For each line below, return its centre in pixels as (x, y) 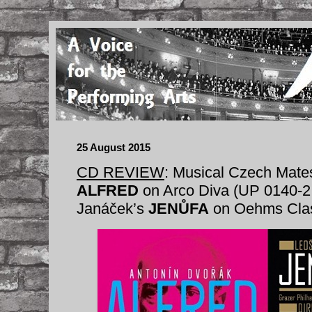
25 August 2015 (114, 147)
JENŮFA (179, 209)
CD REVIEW (120, 172)
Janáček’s (112, 209)
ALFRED (108, 190)
